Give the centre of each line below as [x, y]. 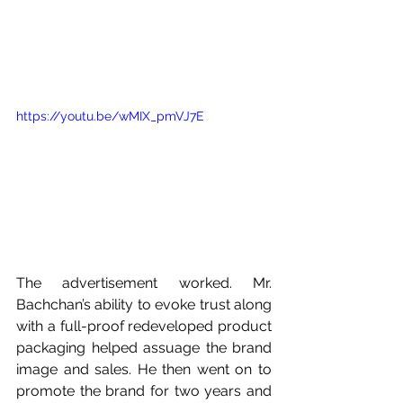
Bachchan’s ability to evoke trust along [144, 304]
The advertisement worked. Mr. [144, 282]
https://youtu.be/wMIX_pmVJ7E [110, 116]
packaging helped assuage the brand [144, 347]
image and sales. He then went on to [144, 369]
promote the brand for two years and [144, 390]
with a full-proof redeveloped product [144, 326]
